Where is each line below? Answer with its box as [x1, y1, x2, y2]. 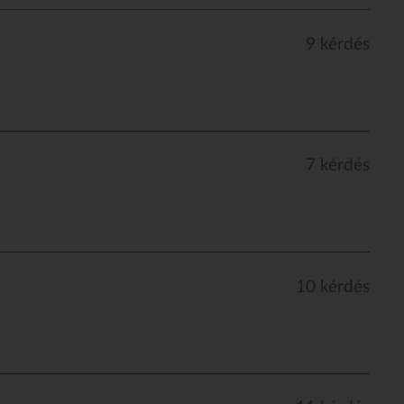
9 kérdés [306, 35, 371, 53]
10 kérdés [296, 278, 371, 296]
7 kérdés [306, 157, 371, 175]
